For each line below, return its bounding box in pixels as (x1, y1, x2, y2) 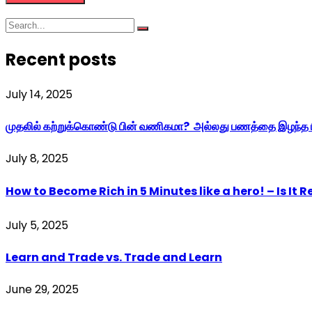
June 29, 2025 (6, 281, 79, 298)
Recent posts (6, 47, 116, 71)
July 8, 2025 (6, 150, 68, 167)
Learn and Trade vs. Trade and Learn (6, 249, 222, 266)
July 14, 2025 (6, 86, 72, 102)
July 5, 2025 (6, 217, 68, 233)
